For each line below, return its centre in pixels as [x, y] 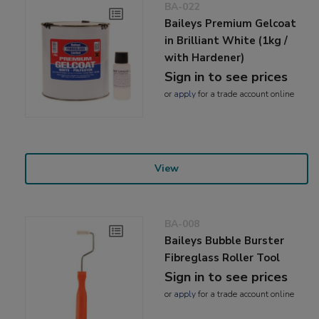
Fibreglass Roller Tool [223, 258]
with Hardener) [205, 58]
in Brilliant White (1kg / [226, 41]
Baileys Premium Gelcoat [231, 24]
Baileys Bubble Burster [225, 241]
